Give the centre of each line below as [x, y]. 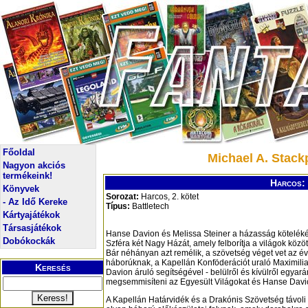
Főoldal [19, 152]
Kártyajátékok [31, 215]
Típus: [118, 207]
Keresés [53, 267]
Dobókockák [29, 241]
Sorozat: [122, 197]
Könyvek [21, 189]
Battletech [150, 207]
